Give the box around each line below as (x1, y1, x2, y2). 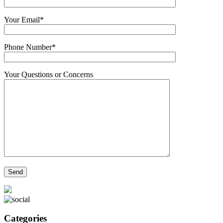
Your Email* (4, 15, 44, 24)
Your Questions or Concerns (4, 70, 93, 79)
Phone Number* (4, 42, 56, 51)
